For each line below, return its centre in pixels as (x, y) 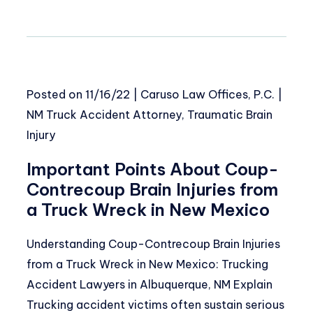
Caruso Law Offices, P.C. (208, 95)
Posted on (56, 95)
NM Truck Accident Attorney (104, 115)
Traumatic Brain (230, 115)
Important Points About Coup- (153, 169)
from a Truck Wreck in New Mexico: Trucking (147, 264)
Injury (41, 135)
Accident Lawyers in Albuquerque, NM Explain (150, 285)
